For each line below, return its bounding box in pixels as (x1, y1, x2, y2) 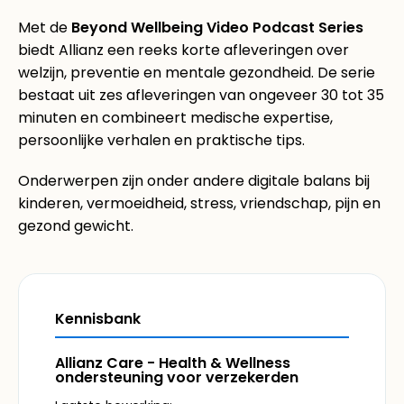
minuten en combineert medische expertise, (18, 106, 333, 128)
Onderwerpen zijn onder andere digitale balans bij (18, 170, 370, 191)
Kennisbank (55, 308, 141, 329)
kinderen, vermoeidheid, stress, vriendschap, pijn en (18, 192, 381, 214)
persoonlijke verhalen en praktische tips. (18, 129, 305, 151)
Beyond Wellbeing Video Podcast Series (71, 16, 363, 38)
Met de (18, 16, 71, 38)
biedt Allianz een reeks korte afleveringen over (18, 39, 349, 60)
